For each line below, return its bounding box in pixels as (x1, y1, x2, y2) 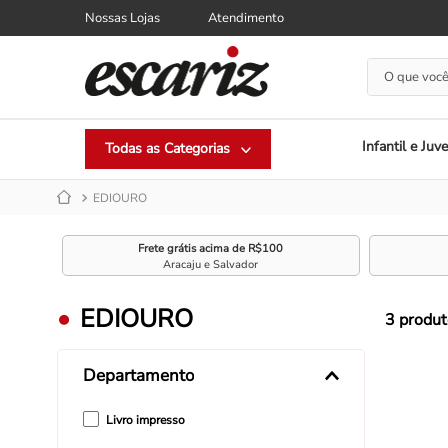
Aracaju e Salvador (163, 256, 259, 272)
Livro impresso (105, 412, 185, 429)
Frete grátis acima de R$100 (138, 240, 284, 256)
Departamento (83, 364, 194, 388)
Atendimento (208, 9, 284, 27)
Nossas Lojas (85, 9, 160, 27)
